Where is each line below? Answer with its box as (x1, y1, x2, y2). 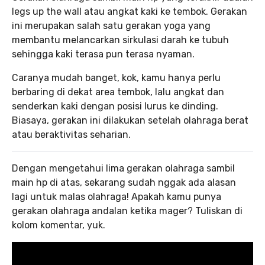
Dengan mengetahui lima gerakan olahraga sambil (12, 163, 235, 174)
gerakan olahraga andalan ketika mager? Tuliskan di (12, 205, 243, 216)
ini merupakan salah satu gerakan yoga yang (12, 20, 211, 31)
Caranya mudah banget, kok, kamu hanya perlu (12, 72, 221, 83)
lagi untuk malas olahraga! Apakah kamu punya (12, 191, 221, 202)
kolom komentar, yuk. (12, 219, 105, 231)
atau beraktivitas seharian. (12, 129, 131, 140)
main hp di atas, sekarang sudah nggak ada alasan (12, 177, 236, 188)
